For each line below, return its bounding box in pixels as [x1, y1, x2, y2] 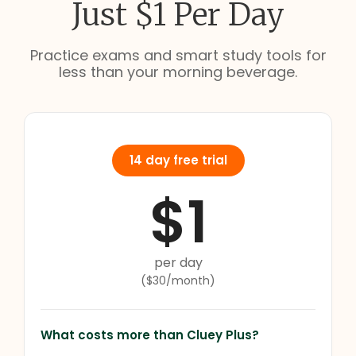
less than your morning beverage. [59, 61, 297, 82]
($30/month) [141, 272, 215, 288]
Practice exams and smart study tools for [29, 44, 327, 65]
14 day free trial [129, 151, 227, 168]
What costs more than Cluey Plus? [41, 326, 259, 343]
